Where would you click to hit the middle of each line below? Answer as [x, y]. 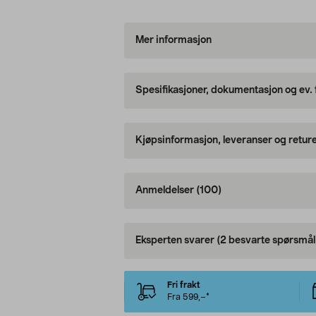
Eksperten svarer [176, 241]
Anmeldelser [165, 191]
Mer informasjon [173, 41]
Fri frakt [183, 285]
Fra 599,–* [188, 297]
